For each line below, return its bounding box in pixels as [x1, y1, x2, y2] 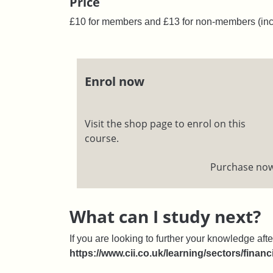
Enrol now [84, 73, 144, 90]
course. [84, 131, 119, 145]
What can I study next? [69, 204, 261, 228]
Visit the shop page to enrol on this [84, 116, 246, 130]
